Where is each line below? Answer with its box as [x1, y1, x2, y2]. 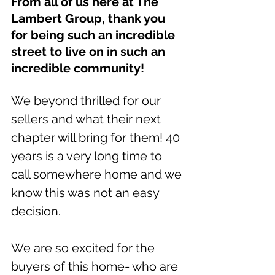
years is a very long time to [11, 149, 165, 163]
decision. [11, 204, 64, 219]
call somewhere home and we [11, 167, 185, 182]
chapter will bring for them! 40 [11, 130, 183, 145]
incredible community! [11, 61, 147, 76]
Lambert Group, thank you [11, 11, 168, 26]
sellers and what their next [11, 112, 164, 126]
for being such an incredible [11, 28, 178, 42]
